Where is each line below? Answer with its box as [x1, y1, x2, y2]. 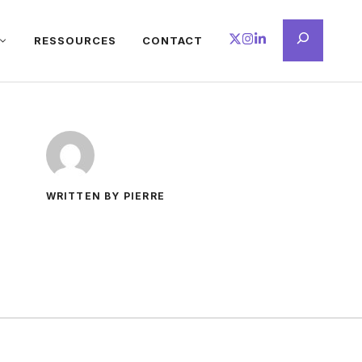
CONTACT [142, 34, 204, 48]
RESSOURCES [34, 34, 117, 48]
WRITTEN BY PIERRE [45, 189, 165, 202]
